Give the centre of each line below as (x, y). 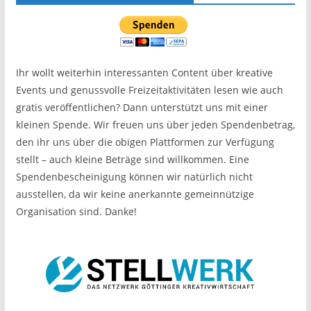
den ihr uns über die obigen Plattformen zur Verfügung (145, 142)
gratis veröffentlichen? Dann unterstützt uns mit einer (142, 107)
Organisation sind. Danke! (76, 211)
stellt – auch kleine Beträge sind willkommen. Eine (132, 159)
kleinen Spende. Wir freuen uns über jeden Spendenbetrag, (155, 124)
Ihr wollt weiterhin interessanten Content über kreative (144, 72)
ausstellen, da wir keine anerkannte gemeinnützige (135, 194)
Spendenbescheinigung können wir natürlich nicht (134, 176)
